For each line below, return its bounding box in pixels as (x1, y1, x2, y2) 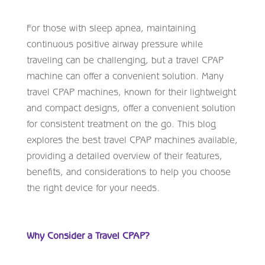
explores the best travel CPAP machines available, (26, 134, 238, 145)
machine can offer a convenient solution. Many (26, 70, 224, 81)
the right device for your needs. (26, 182, 160, 193)
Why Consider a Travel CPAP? (26, 230, 150, 241)
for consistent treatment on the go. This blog (26, 118, 216, 129)
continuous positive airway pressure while (26, 38, 203, 49)
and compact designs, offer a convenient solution (26, 102, 235, 113)
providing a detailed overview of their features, (26, 150, 222, 161)
